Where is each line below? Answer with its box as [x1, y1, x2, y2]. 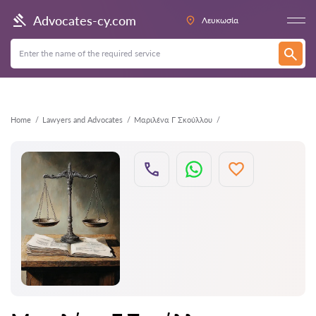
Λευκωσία [202, 15, 238, 25]
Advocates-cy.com [33, 12, 136, 28]
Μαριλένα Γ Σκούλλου [134, 115, 212, 124]
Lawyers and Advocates [42, 115, 123, 124]
